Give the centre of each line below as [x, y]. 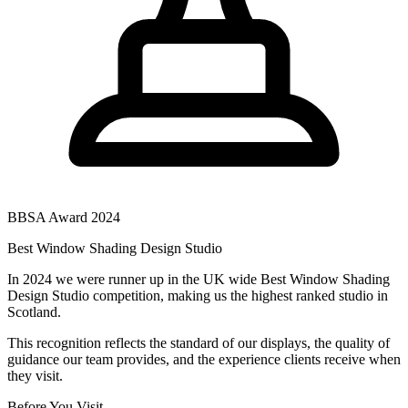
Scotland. [34, 312]
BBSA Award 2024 [64, 218]
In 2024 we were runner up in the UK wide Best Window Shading [199, 280]
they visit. [35, 376]
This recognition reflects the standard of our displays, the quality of [199, 343]
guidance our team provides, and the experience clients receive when [204, 360]
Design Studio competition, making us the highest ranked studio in [198, 296]
